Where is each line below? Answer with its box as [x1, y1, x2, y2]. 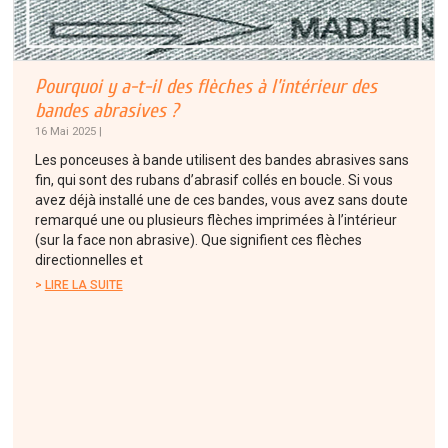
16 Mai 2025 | [34, 124, 102, 139]
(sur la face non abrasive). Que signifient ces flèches [34, 232, 362, 249]
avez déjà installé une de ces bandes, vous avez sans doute [34, 192, 408, 209]
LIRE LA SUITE [44, 278, 123, 293]
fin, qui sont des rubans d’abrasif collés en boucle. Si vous [34, 172, 393, 189]
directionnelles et [34, 252, 143, 269]
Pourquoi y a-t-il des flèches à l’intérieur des [34, 75, 377, 99]
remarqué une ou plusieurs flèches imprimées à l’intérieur [34, 212, 397, 229]
